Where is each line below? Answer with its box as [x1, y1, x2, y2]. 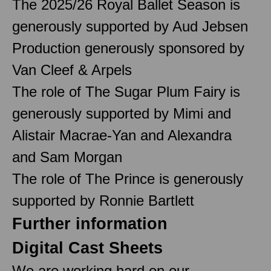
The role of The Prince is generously [12, 170, 243, 187]
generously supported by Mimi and [12, 105, 231, 122]
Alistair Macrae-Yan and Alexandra [12, 126, 232, 143]
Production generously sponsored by [12, 39, 244, 56]
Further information [12, 214, 168, 233]
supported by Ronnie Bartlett [12, 192, 194, 209]
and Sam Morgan [12, 148, 122, 165]
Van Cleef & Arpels [12, 61, 132, 78]
